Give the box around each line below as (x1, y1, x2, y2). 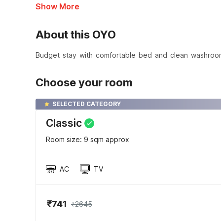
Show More (36, 1, 79, 12)
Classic (46, 117, 82, 130)
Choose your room (36, 76, 133, 89)
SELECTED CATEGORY (52, 100, 121, 108)
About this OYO (36, 28, 116, 41)
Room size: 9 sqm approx (46, 135, 129, 144)
